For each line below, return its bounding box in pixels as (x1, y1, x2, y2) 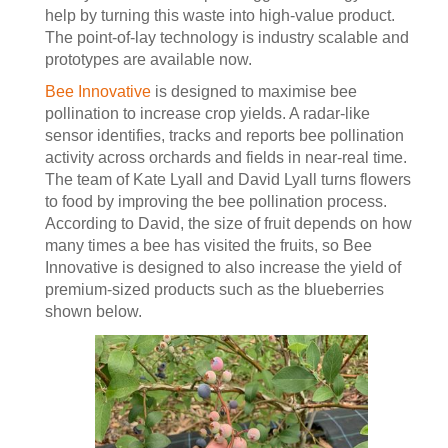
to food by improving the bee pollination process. (45, 193, 387, 210)
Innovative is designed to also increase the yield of (45, 259, 401, 276)
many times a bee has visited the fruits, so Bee (45, 237, 372, 254)
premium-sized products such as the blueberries (45, 281, 384, 298)
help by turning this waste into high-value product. (45, 7, 395, 24)
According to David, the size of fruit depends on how (45, 215, 412, 232)
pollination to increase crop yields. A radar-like (45, 105, 370, 122)
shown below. (45, 303, 142, 320)
